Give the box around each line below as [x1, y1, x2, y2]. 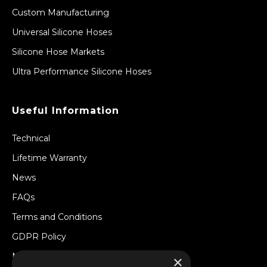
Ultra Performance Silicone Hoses [12, 66, 151, 77]
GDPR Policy [12, 231, 66, 243]
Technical [12, 133, 50, 144]
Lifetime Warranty [12, 153, 87, 164]
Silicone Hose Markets [12, 46, 104, 58]
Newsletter [12, 251, 58, 262]
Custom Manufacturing [12, 7, 109, 18]
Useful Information [12, 105, 119, 117]
